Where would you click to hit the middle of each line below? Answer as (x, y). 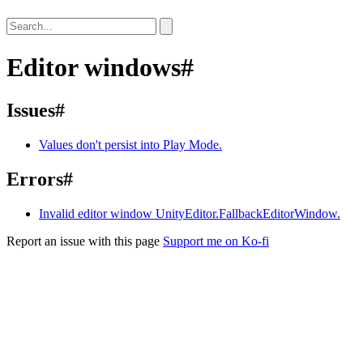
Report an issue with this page (83, 241)
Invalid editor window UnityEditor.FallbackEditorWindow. (190, 213)
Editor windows (94, 67)
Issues (31, 111)
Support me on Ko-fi (216, 241)
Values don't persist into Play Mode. (130, 145)
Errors (35, 179)
